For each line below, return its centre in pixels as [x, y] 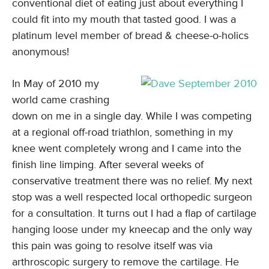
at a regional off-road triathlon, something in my [122, 132]
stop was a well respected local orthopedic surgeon [132, 197]
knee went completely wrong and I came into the [127, 148]
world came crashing [61, 100]
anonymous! [41, 52]
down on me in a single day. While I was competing [132, 116]
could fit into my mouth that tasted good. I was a [124, 19]
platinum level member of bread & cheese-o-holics [130, 35]
